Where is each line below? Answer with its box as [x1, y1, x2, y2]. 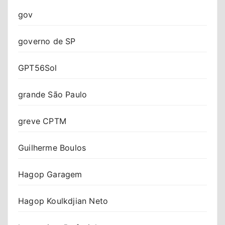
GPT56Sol [18, 62, 57, 73]
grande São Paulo [18, 89, 87, 99]
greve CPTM [18, 116, 66, 126]
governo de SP [18, 36, 76, 46]
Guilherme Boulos [18, 142, 86, 153]
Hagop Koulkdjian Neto [18, 195, 108, 206]
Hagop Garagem [18, 169, 82, 179]
